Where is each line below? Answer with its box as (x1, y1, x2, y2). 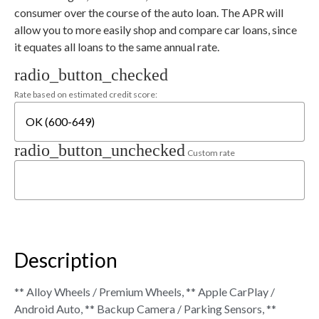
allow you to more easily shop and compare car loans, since (14, 23, 297, 37)
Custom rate (187, 147, 235, 158)
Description (14, 247, 117, 272)
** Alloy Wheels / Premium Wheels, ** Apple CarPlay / (14, 284, 275, 298)
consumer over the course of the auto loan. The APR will (14, 6, 283, 20)
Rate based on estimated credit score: (14, 88, 157, 100)
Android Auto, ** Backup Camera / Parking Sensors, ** (14, 301, 276, 315)
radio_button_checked (14, 65, 168, 84)
